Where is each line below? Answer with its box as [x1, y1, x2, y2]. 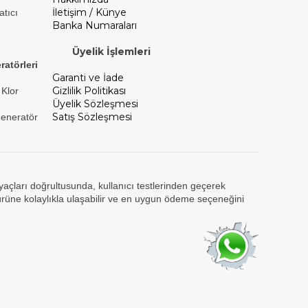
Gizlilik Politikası [52, 85, 126, 97]
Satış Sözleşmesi [52, 111, 132, 123]
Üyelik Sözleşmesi [52, 98, 138, 110]
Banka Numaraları [52, 19, 137, 32]
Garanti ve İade [52, 71, 124, 84]
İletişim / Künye [52, 6, 126, 19]
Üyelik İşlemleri [72, 45, 151, 58]
